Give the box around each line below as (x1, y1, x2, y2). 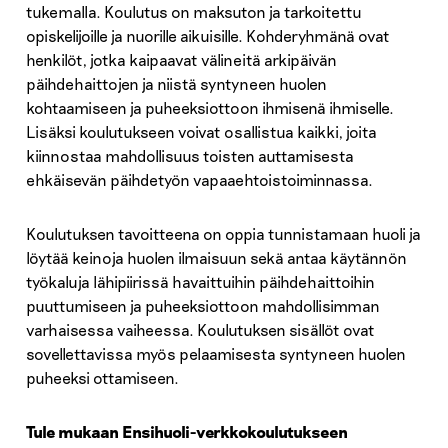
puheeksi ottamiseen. (25, 367, 179, 387)
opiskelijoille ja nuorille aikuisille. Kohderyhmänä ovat (25, 25, 390, 45)
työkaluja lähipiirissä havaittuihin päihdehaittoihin (25, 271, 375, 291)
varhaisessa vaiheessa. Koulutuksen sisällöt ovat (25, 319, 375, 339)
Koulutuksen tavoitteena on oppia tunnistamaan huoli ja (25, 223, 421, 243)
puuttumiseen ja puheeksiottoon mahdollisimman (25, 295, 380, 315)
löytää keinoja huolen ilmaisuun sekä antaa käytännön (25, 247, 407, 267)
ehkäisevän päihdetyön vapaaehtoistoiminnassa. (25, 169, 373, 189)
